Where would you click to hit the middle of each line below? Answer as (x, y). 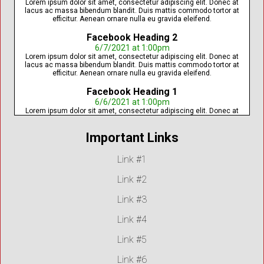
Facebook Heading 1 (132, 92)
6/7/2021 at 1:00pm (132, 48)
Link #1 (132, 160)
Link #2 (132, 180)
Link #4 (132, 220)
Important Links (132, 138)
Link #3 (132, 200)
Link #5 (132, 240)
